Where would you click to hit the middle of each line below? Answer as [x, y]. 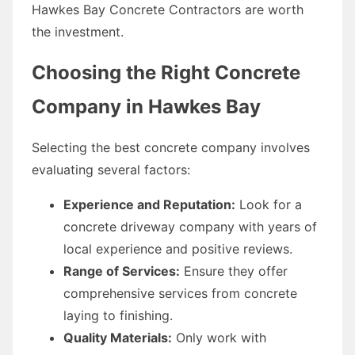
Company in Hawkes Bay [146, 106]
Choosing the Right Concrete [166, 72]
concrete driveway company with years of [190, 226]
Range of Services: [122, 271]
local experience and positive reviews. [178, 248]
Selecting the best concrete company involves [171, 147]
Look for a [269, 204]
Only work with [219, 337]
